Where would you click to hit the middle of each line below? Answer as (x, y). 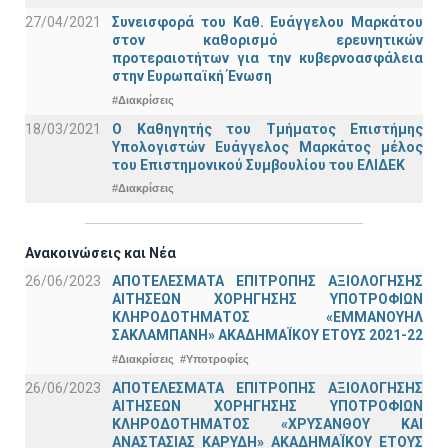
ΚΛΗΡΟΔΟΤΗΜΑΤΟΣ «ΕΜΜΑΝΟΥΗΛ (267, 317)
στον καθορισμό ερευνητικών (267, 40)
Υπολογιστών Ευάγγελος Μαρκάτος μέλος (267, 146)
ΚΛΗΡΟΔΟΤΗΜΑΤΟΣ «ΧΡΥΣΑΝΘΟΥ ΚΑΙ (267, 423)
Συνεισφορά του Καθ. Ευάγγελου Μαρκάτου (267, 22)
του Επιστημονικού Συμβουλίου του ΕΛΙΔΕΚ (258, 164)
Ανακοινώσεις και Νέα (100, 253)
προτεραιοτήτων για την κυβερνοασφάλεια (267, 58)
